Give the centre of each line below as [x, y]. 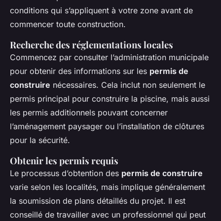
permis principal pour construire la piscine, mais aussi [110, 99]
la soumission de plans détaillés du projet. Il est [98, 201]
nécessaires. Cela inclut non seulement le [128, 85]
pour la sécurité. [40, 140]
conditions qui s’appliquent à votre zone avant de [101, 11]
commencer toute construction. [68, 24]
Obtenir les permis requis [64, 161]
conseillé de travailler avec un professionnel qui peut [108, 215]
